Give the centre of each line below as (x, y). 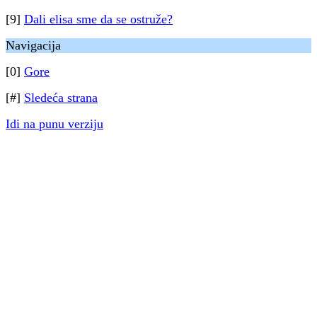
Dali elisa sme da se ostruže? (98, 19)
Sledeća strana (61, 98)
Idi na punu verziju (54, 124)
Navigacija (33, 45)
